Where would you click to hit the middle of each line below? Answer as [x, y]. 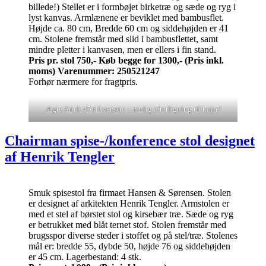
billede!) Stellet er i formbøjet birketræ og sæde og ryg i [132, 7]
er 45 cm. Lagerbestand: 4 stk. [85, 257]
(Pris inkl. [204, 60]
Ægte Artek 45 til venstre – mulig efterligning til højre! [133, 109]
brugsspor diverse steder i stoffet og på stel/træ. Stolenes [133, 236]
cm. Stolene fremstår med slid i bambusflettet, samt [123, 39]
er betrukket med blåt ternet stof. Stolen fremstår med [127, 225]
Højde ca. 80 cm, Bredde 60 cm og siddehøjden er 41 [129, 28]
